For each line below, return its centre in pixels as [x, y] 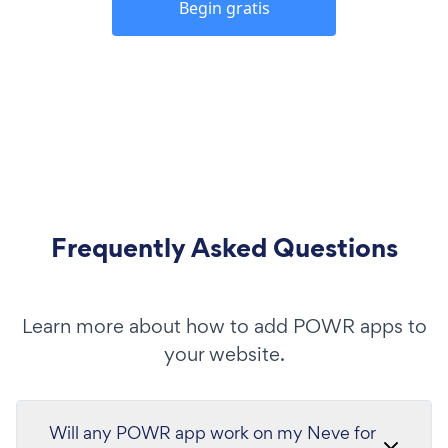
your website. [224, 353]
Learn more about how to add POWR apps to [224, 325]
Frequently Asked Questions [224, 247]
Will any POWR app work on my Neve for [212, 432]
